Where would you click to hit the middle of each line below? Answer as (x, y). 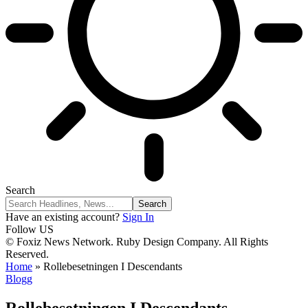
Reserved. (27, 254)
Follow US (30, 229)
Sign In (138, 217)
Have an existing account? (63, 217)
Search (20, 190)
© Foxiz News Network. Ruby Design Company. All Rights (137, 242)
